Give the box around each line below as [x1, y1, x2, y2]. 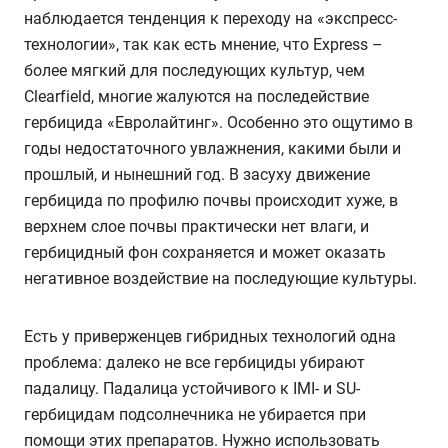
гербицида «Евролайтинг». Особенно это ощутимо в [24, 113, 413, 133]
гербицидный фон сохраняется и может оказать [24, 243, 386, 263]
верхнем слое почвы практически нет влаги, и [24, 217, 369, 237]
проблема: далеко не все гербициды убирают [24, 353, 365, 373]
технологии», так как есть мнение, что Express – [24, 35, 383, 55]
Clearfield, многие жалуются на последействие [24, 87, 369, 107]
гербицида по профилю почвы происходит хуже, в [24, 191, 398, 211]
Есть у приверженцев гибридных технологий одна [24, 327, 396, 347]
